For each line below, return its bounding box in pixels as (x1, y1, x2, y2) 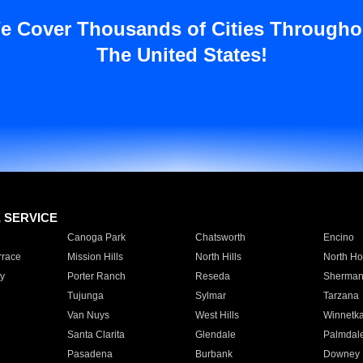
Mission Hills (66, 251, 123, 263)
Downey (322, 348, 360, 360)
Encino (322, 232, 354, 243)
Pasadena (66, 348, 113, 360)
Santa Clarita (66, 329, 125, 340)
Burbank (194, 348, 233, 360)
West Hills (194, 310, 239, 321)
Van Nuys (66, 310, 109, 321)
